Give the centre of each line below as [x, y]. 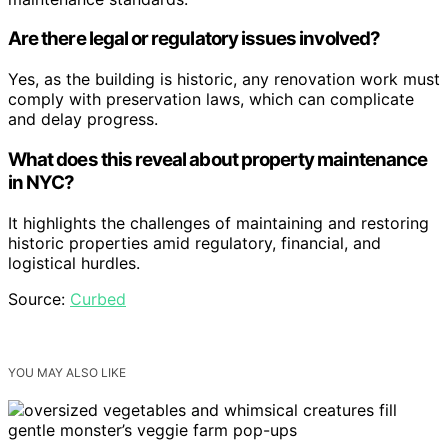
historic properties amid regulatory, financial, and [194, 242]
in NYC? [41, 182]
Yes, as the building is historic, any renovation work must [224, 79]
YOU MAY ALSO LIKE [67, 372]
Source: [39, 298]
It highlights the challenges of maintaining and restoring [218, 222]
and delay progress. [83, 119]
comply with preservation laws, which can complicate [211, 99]
